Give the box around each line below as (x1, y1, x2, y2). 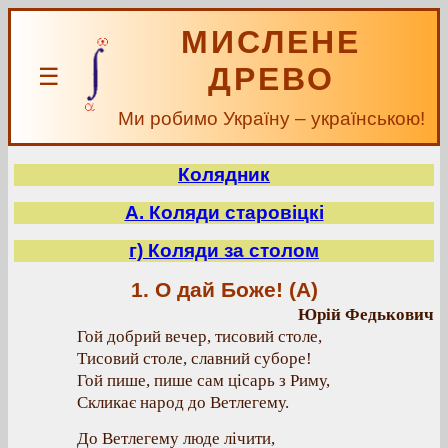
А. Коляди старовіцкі (124, 202, 324, 223)
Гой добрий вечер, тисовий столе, (77, 327, 322, 346)
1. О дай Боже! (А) (130, 278, 318, 302)
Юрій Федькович (298, 305, 434, 324)
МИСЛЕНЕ (181, 24, 361, 60)
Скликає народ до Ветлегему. (77, 393, 289, 412)
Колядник (178, 164, 270, 185)
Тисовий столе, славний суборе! (77, 349, 312, 368)
